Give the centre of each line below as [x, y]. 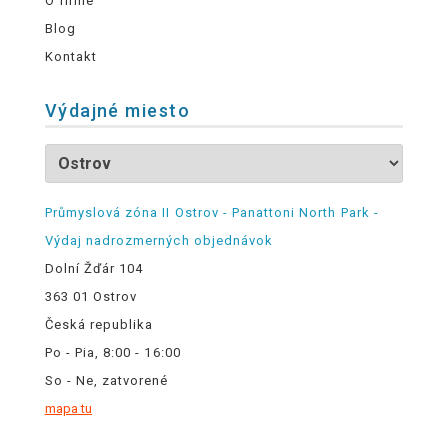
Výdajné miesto [117, 111]
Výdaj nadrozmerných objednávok [158, 241]
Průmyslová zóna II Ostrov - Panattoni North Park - [211, 213]
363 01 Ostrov [91, 297]
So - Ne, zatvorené [106, 381]
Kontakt [71, 57]
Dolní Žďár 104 [94, 269]
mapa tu [68, 409]
